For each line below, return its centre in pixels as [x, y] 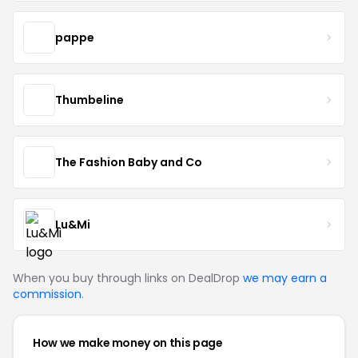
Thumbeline [89, 99]
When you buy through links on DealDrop [128, 278]
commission [47, 294]
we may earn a [285, 278]
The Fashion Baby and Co [129, 162]
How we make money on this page [128, 343]
